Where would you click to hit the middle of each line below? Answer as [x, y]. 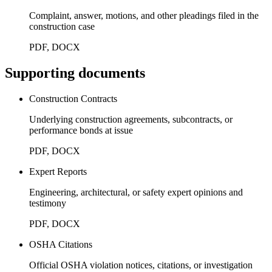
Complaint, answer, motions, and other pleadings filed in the [144, 15]
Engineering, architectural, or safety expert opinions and [136, 192]
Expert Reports [58, 171]
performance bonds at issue [81, 130]
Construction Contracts [73, 98]
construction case [62, 26]
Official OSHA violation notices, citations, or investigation [141, 265]
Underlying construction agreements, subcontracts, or [131, 119]
